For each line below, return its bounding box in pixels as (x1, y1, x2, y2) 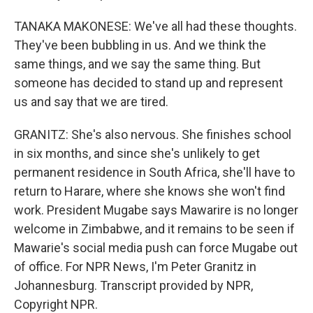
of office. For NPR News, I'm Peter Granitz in (14, 259, 256, 274)
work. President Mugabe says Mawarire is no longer (14, 202, 298, 217)
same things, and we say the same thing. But (14, 56, 261, 71)
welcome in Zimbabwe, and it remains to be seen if (14, 221, 295, 236)
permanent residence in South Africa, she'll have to (14, 164, 295, 180)
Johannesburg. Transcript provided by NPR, (14, 277, 253, 293)
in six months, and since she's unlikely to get (14, 145, 260, 161)
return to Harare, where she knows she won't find (14, 183, 285, 198)
